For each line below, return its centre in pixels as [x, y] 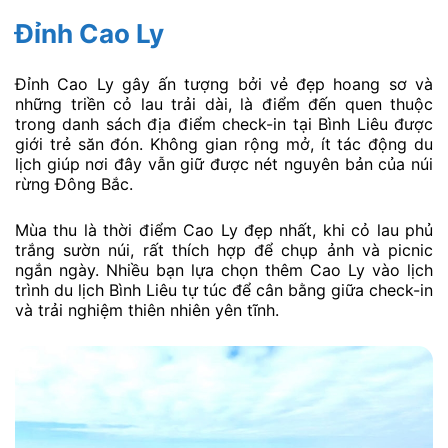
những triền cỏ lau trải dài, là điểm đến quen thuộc [224, 104]
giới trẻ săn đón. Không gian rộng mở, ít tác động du [224, 144]
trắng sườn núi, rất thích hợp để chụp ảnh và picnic [224, 249]
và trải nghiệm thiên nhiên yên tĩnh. [147, 309]
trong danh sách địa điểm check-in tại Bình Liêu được [224, 124]
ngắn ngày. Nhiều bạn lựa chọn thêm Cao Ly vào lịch [224, 269]
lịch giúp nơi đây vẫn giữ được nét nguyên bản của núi [224, 164]
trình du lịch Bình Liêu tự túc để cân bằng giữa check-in [224, 289]
